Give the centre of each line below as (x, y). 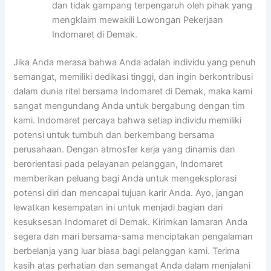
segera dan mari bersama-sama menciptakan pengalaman (133, 237)
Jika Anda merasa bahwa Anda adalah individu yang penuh (135, 63)
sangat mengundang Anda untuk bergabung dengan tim (129, 106)
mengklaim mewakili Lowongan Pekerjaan (138, 20)
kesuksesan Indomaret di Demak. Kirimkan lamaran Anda (131, 222)
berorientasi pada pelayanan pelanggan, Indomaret (118, 164)
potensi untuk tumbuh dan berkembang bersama (114, 135)
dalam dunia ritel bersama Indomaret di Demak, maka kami (133, 92)
